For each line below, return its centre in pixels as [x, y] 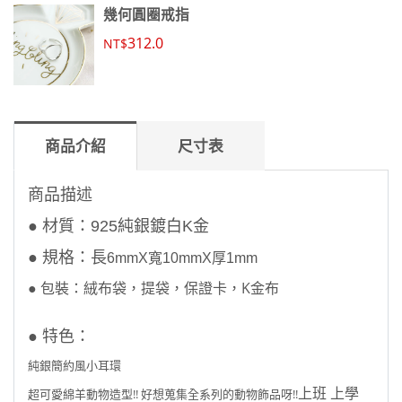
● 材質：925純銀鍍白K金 [118, 226]
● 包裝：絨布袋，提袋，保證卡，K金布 [153, 288]
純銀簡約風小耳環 [74, 365]
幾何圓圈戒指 [146, 14]
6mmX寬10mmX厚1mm [182, 258]
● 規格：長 [67, 258]
